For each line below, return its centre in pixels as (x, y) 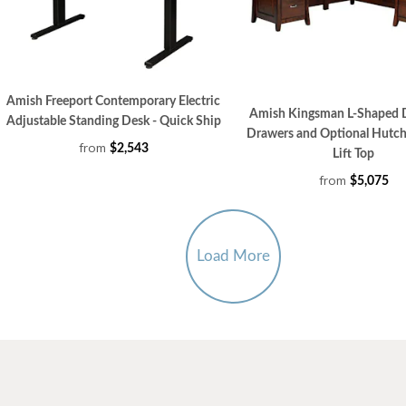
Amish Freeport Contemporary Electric (113, 102)
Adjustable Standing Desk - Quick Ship (113, 122)
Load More (233, 256)
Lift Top (353, 155)
